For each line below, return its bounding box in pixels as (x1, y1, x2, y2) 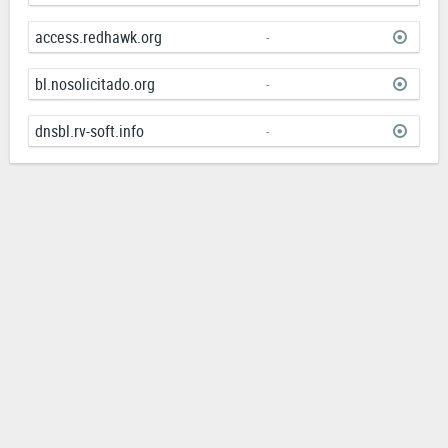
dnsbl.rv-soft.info (35, 120, 144, 143)
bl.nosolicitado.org (35, 73, 155, 96)
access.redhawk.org (35, 26, 162, 49)
